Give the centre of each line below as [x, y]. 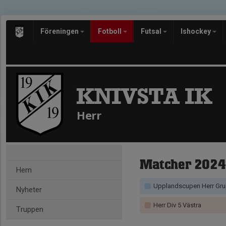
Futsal [152, 31]
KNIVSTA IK [144, 96]
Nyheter [29, 190]
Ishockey [196, 31]
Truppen [30, 209]
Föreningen [60, 31]
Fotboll [110, 31]
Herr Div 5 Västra [177, 205]
